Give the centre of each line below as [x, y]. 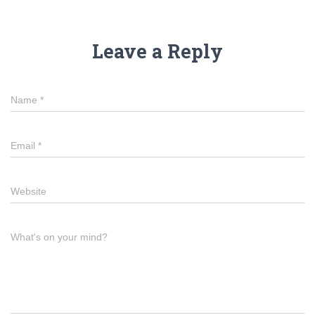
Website [28, 191]
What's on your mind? [59, 237]
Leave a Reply [157, 51]
